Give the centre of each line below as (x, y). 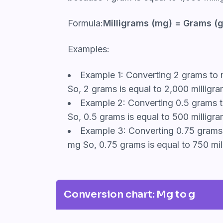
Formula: (85, 23)
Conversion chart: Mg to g (129, 194)
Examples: (89, 49)
